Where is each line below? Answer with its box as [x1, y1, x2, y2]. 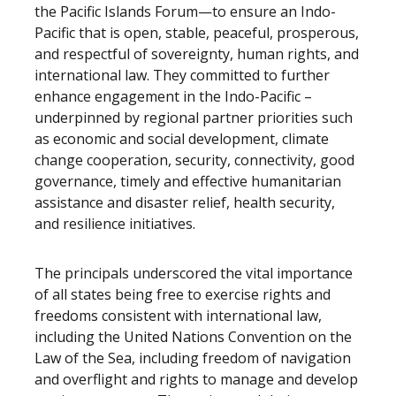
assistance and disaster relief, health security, [34, 193, 335, 212]
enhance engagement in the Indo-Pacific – [34, 87, 312, 106]
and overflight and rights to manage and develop [34, 369, 358, 389]
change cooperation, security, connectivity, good [34, 150, 354, 170]
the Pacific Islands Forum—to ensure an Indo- [34, 2, 336, 21]
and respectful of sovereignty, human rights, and [34, 44, 359, 64]
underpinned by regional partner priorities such [34, 108, 353, 127]
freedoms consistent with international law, [34, 306, 322, 325]
